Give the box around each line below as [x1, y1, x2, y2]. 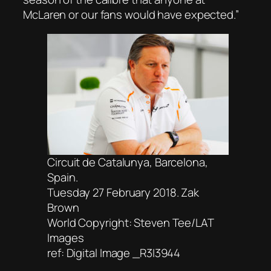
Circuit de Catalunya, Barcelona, [47, 154, 208, 170]
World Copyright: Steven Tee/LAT [47, 214, 214, 230]
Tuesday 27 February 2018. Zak [47, 184, 200, 200]
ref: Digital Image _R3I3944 [47, 244, 181, 261]
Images [47, 229, 84, 246]
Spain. [47, 169, 78, 185]
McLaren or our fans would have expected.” [23, 7, 239, 23]
